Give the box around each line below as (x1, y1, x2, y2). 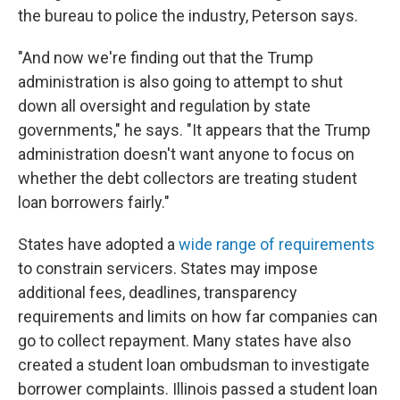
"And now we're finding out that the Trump (18, 48, 313, 67)
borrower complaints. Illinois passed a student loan (18, 379, 378, 398)
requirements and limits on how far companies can (18, 307, 378, 326)
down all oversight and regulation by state (18, 96, 311, 115)
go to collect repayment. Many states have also (18, 331, 351, 350)
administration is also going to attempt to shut (18, 72, 343, 91)
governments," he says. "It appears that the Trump (18, 121, 371, 139)
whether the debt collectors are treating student (18, 169, 357, 187)
